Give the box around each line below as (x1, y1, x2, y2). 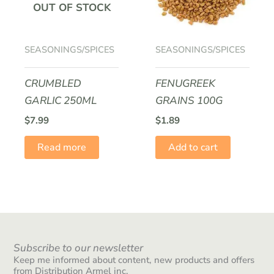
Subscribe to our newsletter (13, 241, 144, 256)
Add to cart (168, 140, 218, 154)
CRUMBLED (24, 76, 82, 91)
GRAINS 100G (155, 93, 223, 108)
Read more (37, 140, 87, 154)
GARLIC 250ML (24, 93, 97, 108)
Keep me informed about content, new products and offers (13, 254, 255, 267)
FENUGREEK (155, 76, 216, 91)
